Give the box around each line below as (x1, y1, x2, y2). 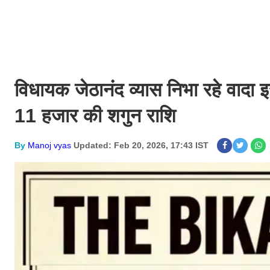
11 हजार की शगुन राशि (14, 105, 176, 127)
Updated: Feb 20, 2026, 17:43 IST (74, 140, 209, 150)
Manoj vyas (28, 140, 71, 150)
